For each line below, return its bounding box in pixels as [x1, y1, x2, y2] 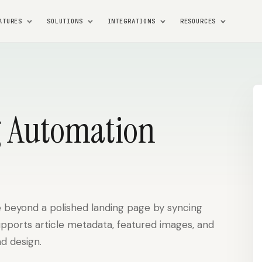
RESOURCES [180, 16, 216, 25]
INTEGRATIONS [107, 16, 156, 25]
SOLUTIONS [47, 16, 83, 25]
